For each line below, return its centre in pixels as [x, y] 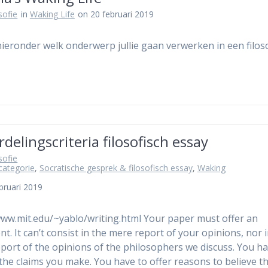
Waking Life [52, 14]
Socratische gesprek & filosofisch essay [116, 167]
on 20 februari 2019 [116, 14]
